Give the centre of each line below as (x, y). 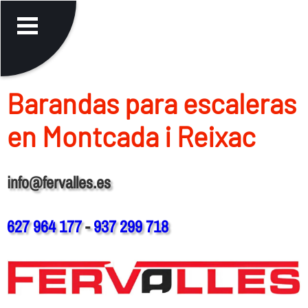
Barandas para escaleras (151, 103)
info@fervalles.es (58, 182)
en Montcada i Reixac (131, 136)
